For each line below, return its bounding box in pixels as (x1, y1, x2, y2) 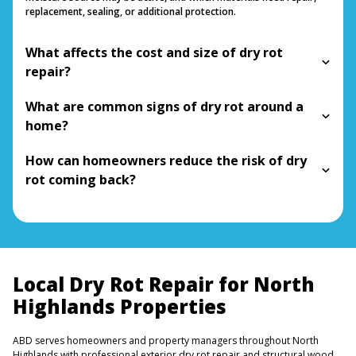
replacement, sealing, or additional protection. (25, 4, 236, 18)
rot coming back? (25, 170, 136, 188)
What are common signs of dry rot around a (25, 97, 304, 115)
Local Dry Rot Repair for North (13, 270, 315, 297)
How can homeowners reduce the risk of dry (25, 151, 307, 169)
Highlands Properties (13, 292, 226, 319)
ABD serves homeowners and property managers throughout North (13, 333, 319, 347)
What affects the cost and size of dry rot (25, 43, 283, 61)
